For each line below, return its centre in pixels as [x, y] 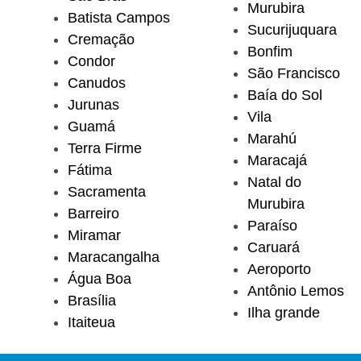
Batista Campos [119, 17]
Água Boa [100, 278]
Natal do [274, 182]
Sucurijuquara [292, 29]
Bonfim [270, 51]
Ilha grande [284, 312]
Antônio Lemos [296, 290]
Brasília [92, 300]
